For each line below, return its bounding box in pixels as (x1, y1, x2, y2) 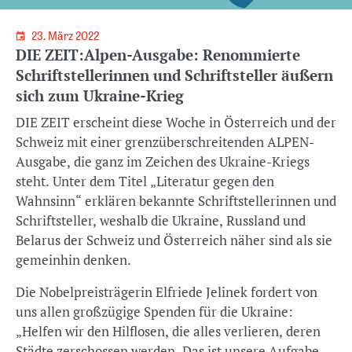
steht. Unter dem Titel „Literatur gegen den (16, 172, 274, 190)
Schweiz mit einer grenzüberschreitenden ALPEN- (16, 133, 314, 151)
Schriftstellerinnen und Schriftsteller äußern (16, 65, 333, 85)
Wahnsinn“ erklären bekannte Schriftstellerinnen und (16, 192, 336, 210)
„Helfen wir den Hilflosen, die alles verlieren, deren (16, 322, 321, 340)
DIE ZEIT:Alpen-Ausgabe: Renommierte (16, 45, 301, 64)
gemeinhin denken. (16, 251, 131, 269)
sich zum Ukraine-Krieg (16, 86, 184, 105)
